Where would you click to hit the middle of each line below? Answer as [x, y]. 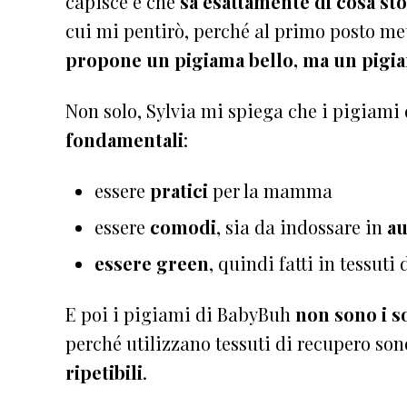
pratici [179, 190]
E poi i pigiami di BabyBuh [180, 313]
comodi [183, 226]
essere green [152, 263]
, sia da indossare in [302, 226]
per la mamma [270, 190]
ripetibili [104, 372]
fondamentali [124, 139]
